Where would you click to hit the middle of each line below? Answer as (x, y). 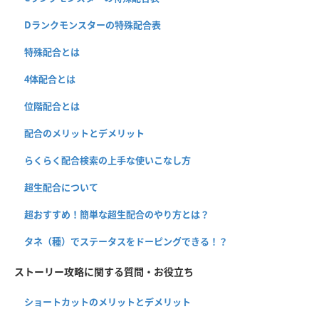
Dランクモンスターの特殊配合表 (93, 25)
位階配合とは (52, 106)
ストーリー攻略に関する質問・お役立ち (104, 271)
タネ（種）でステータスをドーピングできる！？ (126, 241)
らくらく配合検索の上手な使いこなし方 (108, 160)
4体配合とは (50, 79)
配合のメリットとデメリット (84, 133)
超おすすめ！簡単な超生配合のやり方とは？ (117, 214)
